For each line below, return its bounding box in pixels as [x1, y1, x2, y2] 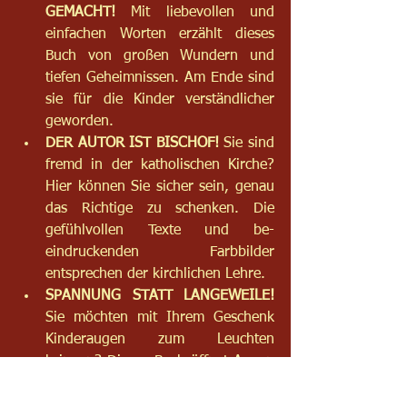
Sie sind [218, 135, 275, 151]
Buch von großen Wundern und [45, 48, 274, 64]
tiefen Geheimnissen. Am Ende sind [45, 70, 274, 85]
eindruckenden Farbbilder [45, 244, 274, 260]
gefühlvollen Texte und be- [45, 223, 274, 238]
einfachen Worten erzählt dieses [45, 26, 274, 42]
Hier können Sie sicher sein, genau [45, 179, 274, 194]
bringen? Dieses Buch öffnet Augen [45, 353, 274, 369]
